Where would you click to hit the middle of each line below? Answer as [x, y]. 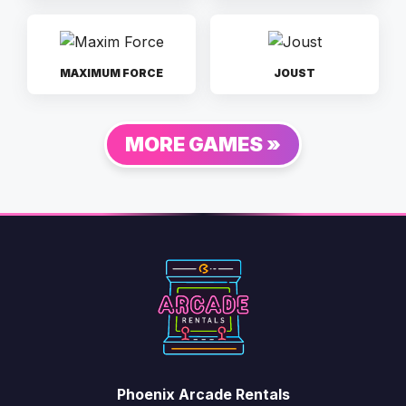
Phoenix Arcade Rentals [203, 394]
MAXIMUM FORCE [111, 72]
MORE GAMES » [203, 144]
